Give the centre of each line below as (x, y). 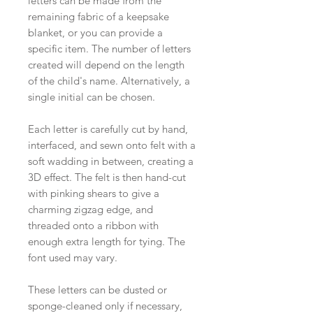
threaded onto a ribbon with (93, 225)
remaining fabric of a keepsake (99, 16)
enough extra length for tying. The (107, 241)
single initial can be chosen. (92, 97)
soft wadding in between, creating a (111, 161)
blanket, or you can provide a (95, 32)
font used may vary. (73, 257)
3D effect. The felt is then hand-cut (107, 177)
